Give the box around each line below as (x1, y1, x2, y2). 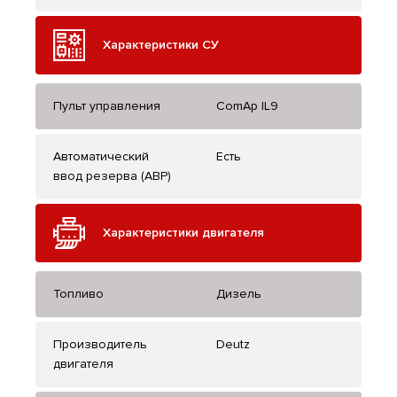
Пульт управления (53, 98, 160, 114)
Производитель (53, 337, 147, 353)
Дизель (216, 286, 261, 302)
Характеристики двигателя (103, 225, 264, 241)
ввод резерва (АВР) (53, 168, 171, 184)
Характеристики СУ (103, 37, 220, 53)
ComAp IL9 (216, 98, 278, 114)
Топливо (53, 286, 104, 302)
